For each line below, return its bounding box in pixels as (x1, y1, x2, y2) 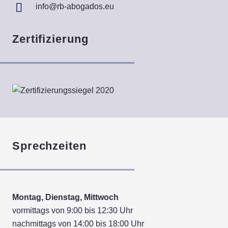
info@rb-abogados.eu (36, 2, 115, 11)
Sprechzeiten (12, 139, 87, 153)
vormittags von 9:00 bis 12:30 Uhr (12, 206, 133, 215)
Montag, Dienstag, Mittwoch (12, 193, 119, 202)
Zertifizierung (12, 33, 89, 46)
